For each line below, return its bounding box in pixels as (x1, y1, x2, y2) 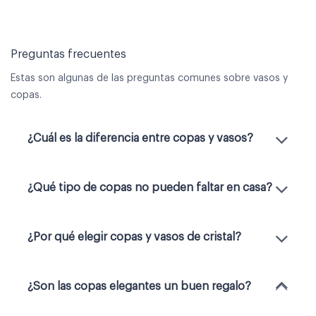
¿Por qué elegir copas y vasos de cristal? (28, 231, 241, 243)
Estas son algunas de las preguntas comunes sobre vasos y (11, 73, 288, 83)
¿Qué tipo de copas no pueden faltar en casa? (28, 181, 272, 193)
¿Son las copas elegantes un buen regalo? (28, 280, 251, 292)
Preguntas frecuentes (11, 48, 126, 60)
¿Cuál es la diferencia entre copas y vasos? (28, 132, 253, 144)
